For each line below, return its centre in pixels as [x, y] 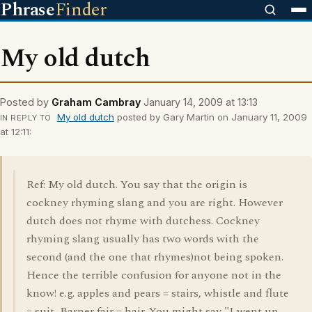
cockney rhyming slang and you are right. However [155, 203]
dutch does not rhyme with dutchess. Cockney [143, 221]
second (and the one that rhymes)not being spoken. [155, 257]
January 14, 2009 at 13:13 [201, 102]
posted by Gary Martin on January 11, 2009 [210, 117]
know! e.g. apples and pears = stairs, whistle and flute [158, 293]
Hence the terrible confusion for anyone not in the [154, 275]
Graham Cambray [96, 102]
